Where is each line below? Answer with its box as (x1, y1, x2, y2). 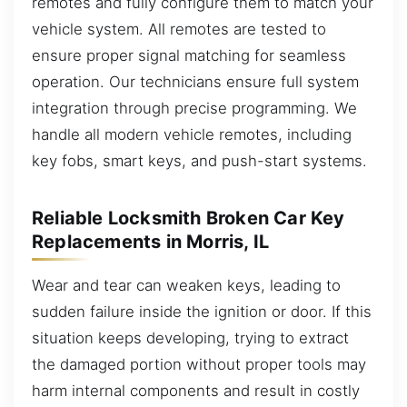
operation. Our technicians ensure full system (32, 72, 359, 91)
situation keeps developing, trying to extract (32, 328, 349, 347)
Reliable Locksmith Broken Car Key (32, 207, 345, 229)
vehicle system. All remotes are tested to (32, 19, 326, 38)
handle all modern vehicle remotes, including (32, 124, 352, 144)
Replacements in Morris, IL (32, 231, 270, 253)
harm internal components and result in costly (32, 381, 360, 400)
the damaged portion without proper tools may (32, 354, 366, 373)
